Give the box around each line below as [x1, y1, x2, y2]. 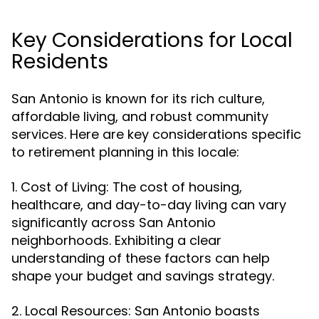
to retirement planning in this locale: [11, 143, 239, 161]
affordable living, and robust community [11, 108, 268, 125]
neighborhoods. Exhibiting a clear [11, 231, 221, 249]
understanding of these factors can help [11, 249, 270, 267]
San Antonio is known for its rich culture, [11, 90, 265, 108]
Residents [11, 48, 108, 75]
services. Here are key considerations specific [11, 125, 301, 143]
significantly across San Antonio [11, 214, 216, 231]
